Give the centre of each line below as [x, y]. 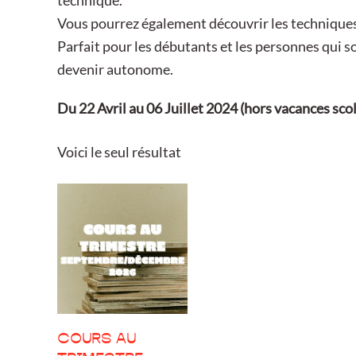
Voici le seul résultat [119, 152]
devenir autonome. [115, 69]
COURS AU [97, 340]
